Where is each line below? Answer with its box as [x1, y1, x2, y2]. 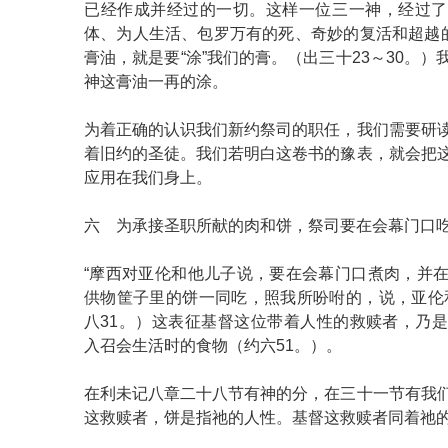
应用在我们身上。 [84, 169, 212, 186]
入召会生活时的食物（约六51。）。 [84, 337, 342, 354]
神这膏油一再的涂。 [84, 73, 228, 90]
